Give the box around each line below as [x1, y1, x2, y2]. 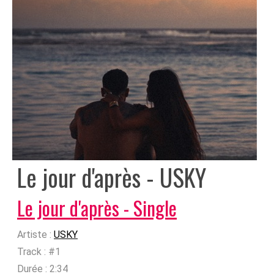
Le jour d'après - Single [17, 193, 177, 222]
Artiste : [17, 229, 51, 240]
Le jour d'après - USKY [17, 160, 206, 194]
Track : [17, 246, 46, 257]
